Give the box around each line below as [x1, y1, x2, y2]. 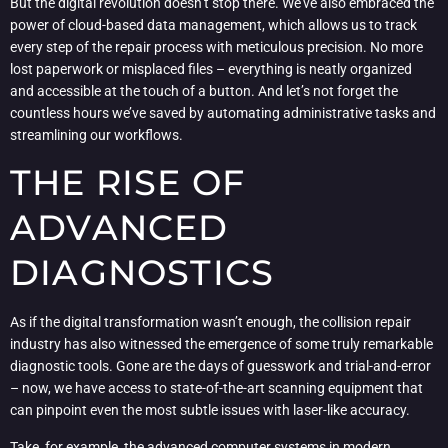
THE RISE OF [10, 161, 246, 205]
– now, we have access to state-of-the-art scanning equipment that [10, 380, 423, 397]
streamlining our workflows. [10, 126, 183, 143]
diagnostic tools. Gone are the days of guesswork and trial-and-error [10, 358, 431, 375]
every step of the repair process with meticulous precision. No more [10, 38, 423, 55]
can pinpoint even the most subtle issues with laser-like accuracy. [10, 402, 410, 419]
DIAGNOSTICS [10, 251, 275, 295]
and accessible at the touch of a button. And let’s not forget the [10, 82, 398, 99]
